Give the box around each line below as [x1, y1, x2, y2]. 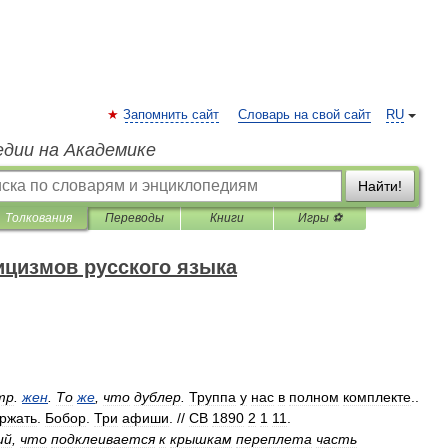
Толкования [5, 211, 72, 225]
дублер [134, 389, 181, 405]
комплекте [343, 389, 411, 405]
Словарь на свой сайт [238, 108, 371, 122]
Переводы [104, 211, 164, 225]
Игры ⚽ [298, 211, 342, 225]
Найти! [358, 178, 402, 194]
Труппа [189, 389, 236, 405]
